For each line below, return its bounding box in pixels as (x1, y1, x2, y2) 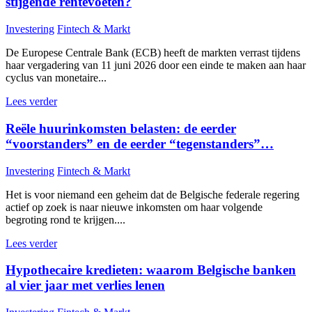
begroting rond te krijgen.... (6, 213, 125, 226)
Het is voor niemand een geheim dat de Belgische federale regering (6, 188, 299, 201)
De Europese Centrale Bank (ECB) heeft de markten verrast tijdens (6, 47, 300, 59)
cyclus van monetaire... (6, 72, 107, 84)
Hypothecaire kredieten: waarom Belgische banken (6, 263, 296, 278)
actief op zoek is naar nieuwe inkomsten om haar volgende (6, 201, 263, 213)
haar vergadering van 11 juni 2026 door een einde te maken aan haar (6, 59, 306, 72)
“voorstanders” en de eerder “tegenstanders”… (6, 136, 274, 151)
